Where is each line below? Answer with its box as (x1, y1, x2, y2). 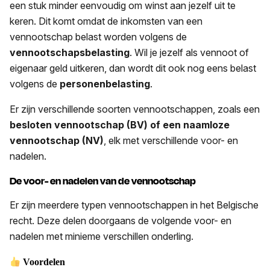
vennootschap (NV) (10, 134, 104, 147)
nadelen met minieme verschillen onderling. (10, 230, 193, 243)
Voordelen (20, 257, 66, 268)
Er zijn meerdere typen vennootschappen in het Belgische (10, 199, 259, 212)
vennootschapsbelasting (10, 46, 130, 59)
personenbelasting (60, 78, 150, 90)
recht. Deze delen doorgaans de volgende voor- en (10, 215, 231, 227)
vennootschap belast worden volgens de (10, 31, 187, 43)
